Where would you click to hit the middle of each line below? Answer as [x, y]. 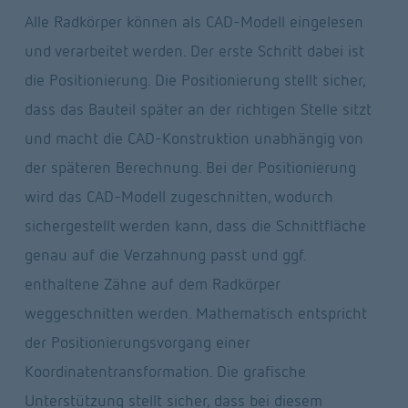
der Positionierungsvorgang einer [137, 342]
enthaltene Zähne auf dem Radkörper [152, 284]
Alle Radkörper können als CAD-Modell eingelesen [194, 22]
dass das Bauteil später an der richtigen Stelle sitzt [198, 109]
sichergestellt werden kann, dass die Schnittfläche [195, 226]
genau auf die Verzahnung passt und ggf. [165, 255]
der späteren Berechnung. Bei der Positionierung [190, 168]
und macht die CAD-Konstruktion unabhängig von [194, 138]
